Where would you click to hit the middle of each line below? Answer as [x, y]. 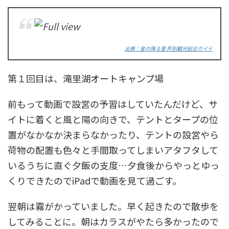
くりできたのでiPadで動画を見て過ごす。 [95, 180]
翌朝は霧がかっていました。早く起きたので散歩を [113, 206]
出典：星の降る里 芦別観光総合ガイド [169, 48]
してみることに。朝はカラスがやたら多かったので [113, 221]
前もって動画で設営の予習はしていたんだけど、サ [113, 104]
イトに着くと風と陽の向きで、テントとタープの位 [113, 119]
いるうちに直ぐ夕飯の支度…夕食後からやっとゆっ [113, 165]
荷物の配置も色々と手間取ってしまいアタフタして [113, 150]
